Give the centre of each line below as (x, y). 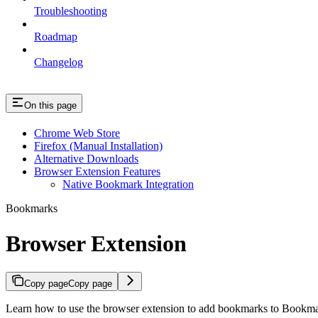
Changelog (59, 62)
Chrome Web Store (77, 133)
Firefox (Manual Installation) (98, 146)
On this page (50, 106)
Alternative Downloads (86, 159)
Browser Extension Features (97, 172)
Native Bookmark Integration (128, 185)
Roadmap (56, 36)
